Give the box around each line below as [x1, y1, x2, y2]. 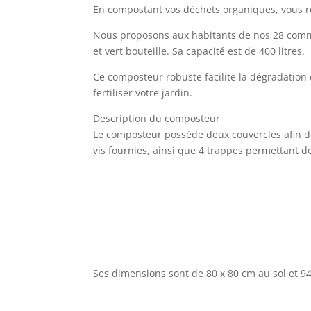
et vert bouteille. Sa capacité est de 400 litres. [93, 44, 305, 58]
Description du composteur [93, 111, 221, 125]
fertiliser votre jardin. [93, 85, 193, 99]
